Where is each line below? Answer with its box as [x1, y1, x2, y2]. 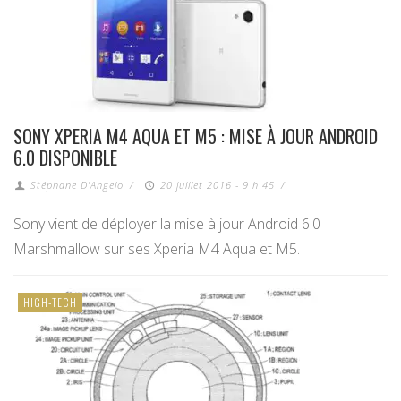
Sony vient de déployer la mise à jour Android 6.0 [13, 214, 320, 235]
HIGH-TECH [23, 294, 77, 311]
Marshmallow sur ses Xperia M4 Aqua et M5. [13, 239, 300, 260]
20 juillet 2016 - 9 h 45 [159, 178, 275, 192]
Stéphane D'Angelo [30, 178, 124, 192]
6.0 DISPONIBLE [13, 144, 117, 172]
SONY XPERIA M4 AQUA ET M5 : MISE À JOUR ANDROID [13, 123, 378, 150]
